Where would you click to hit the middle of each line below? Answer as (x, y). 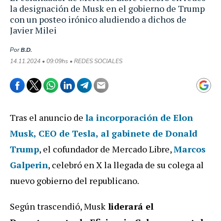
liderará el (129, 206)
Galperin (29, 165)
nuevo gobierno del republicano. (74, 180)
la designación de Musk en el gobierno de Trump (107, 8)
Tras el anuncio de (48, 117)
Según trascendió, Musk (58, 206)
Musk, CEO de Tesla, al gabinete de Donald (104, 133)
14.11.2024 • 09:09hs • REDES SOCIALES (66, 61)
